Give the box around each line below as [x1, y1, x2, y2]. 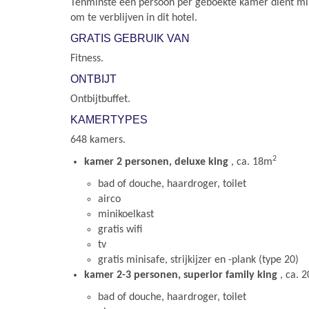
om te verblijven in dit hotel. [70, 12, 197, 23]
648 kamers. [70, 134, 126, 146]
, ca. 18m [231, 157, 272, 168]
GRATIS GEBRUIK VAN [70, 32, 190, 44]
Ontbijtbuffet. [70, 94, 130, 105]
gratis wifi [98, 224, 142, 235]
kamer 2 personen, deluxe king [84, 157, 231, 168]
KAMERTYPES [70, 114, 148, 126]
